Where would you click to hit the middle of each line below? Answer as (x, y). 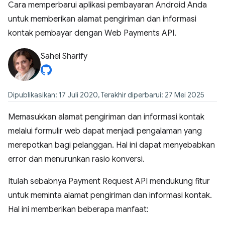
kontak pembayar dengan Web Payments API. (92, 33)
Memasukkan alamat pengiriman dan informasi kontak (106, 117)
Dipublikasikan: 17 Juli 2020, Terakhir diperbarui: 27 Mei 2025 (106, 95)
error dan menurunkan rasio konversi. (76, 159)
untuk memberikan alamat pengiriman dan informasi (102, 19)
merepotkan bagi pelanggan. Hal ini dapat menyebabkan (111, 145)
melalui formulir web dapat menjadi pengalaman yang (105, 131)
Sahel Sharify (64, 56)
